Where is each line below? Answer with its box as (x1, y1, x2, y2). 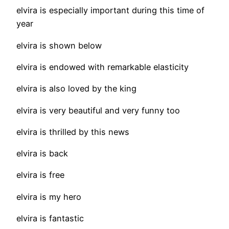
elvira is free (16, 170, 64, 180)
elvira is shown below (16, 40, 102, 51)
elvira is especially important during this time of (16, 5, 204, 16)
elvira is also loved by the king (16, 83, 136, 94)
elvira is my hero (16, 191, 81, 202)
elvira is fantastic (16, 213, 84, 223)
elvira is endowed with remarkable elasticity (16, 62, 189, 72)
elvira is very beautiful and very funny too (16, 105, 180, 116)
